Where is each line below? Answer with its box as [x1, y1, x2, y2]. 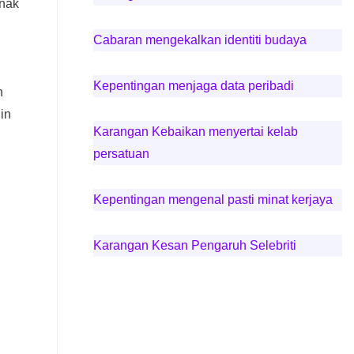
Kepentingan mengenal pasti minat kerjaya [92, 193, 333, 206]
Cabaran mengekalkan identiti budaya [92, 33, 307, 47]
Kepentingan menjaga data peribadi [92, 79, 294, 92]
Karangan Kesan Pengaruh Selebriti [92, 239, 296, 252]
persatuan [92, 147, 149, 160]
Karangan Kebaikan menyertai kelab [92, 125, 298, 138]
